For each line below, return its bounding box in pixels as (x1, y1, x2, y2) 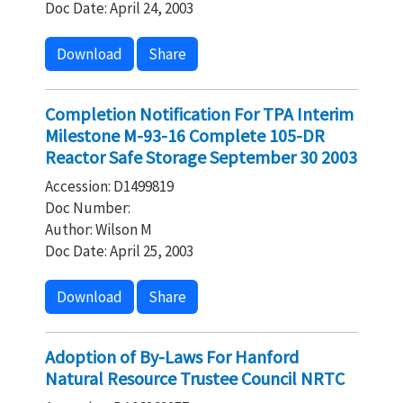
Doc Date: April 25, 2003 (45, 241, 193, 261)
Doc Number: (45, 198, 130, 218)
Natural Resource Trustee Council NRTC (45, 367, 345, 390)
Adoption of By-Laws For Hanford (45, 345, 299, 368)
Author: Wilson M (45, 219, 152, 239)
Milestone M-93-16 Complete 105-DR (45, 124, 325, 147)
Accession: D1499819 (45, 176, 174, 196)
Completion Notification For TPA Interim (45, 103, 354, 125)
